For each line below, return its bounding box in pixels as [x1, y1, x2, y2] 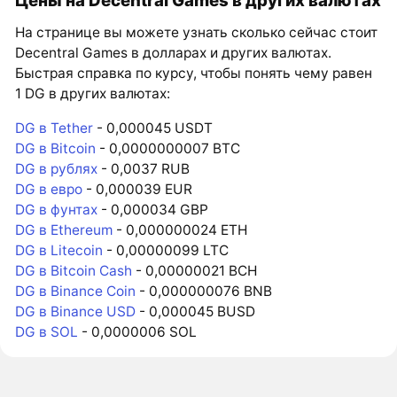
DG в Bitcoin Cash [15, 261, 133, 279]
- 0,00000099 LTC [103, 241, 230, 259]
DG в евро [15, 180, 83, 198]
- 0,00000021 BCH [132, 261, 258, 279]
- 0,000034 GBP [97, 200, 209, 218]
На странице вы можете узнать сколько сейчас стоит [15, 24, 378, 42]
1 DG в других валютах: [15, 85, 171, 103]
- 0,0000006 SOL [78, 323, 198, 340]
